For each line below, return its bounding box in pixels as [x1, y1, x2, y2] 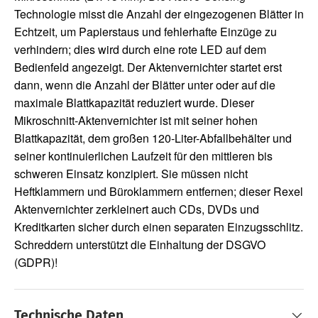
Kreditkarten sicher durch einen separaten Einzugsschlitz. [14, 218, 303, 235]
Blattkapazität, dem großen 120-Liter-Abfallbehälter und [14, 129, 292, 146]
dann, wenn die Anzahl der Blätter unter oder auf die [14, 76, 275, 93]
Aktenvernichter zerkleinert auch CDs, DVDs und [14, 200, 259, 217]
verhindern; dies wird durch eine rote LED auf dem [14, 40, 266, 57]
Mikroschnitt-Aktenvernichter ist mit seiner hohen [14, 111, 258, 128]
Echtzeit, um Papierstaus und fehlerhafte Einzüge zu [14, 23, 277, 40]
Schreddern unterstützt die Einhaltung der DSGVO [14, 236, 265, 253]
